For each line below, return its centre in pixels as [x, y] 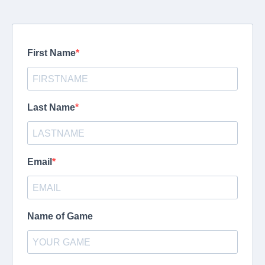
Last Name [51, 107]
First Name [51, 53]
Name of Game [60, 216]
